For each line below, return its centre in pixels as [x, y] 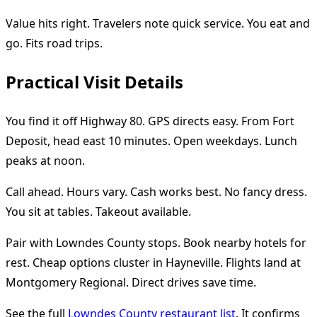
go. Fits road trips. [54, 43]
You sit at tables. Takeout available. [98, 211]
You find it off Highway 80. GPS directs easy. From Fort [150, 121]
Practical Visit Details [94, 81]
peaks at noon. [45, 160]
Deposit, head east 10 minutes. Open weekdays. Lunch [151, 140]
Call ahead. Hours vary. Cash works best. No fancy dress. [156, 191]
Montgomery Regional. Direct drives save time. [131, 282]
